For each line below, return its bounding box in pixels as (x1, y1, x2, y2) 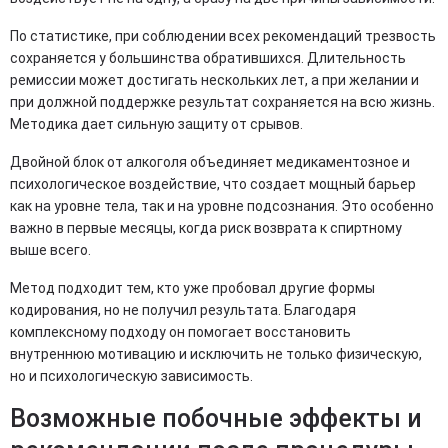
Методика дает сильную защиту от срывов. (10, 116, 303, 133)
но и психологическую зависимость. (10, 368, 253, 385)
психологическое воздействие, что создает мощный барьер (10, 176, 416, 193)
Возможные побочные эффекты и (10, 404, 422, 434)
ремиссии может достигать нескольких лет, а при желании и (10, 72, 419, 89)
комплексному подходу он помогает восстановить (10, 324, 351, 341)
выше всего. (10, 242, 91, 259)
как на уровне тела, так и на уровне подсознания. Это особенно (10, 198, 434, 215)
